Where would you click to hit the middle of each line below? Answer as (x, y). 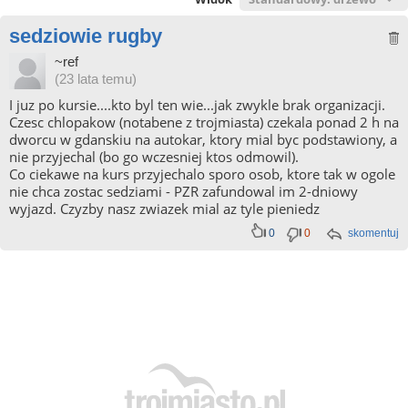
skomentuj (373, 233)
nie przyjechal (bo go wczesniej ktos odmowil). (154, 157)
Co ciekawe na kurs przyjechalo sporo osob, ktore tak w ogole (202, 174)
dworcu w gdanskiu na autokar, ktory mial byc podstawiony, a (203, 139)
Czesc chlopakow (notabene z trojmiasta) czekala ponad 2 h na (204, 122)
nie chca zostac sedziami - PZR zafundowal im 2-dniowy (184, 191)
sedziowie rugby (86, 36)
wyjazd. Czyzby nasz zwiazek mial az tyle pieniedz (164, 209)
